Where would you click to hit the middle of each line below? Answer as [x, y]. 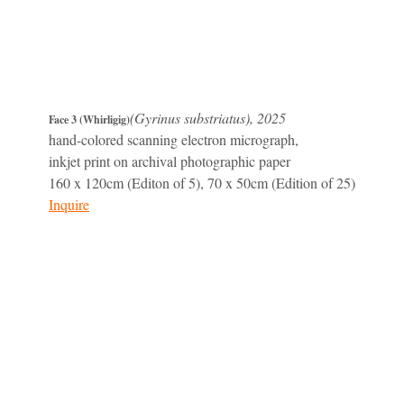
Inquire [69, 205]
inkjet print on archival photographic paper [170, 161]
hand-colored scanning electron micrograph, [174, 140]
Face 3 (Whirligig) [89, 120]
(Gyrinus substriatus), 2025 [208, 118]
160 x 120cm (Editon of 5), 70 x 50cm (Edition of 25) [202, 183]
